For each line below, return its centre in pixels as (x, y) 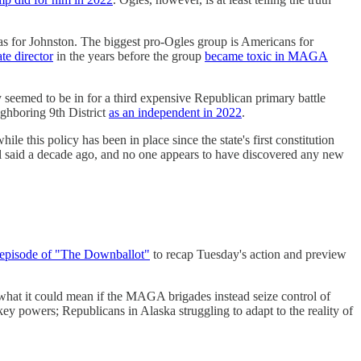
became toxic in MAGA (266, 56)
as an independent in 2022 (175, 113)
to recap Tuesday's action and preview (248, 254)
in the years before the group (129, 56)
